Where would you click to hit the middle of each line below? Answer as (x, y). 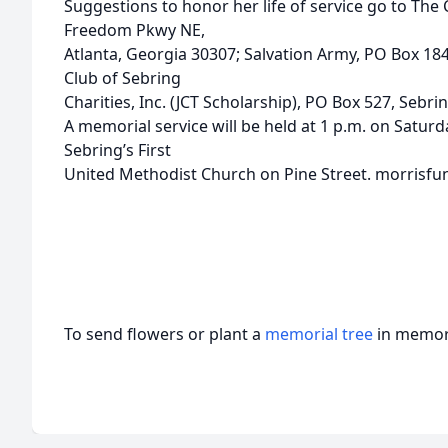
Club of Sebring (122, 78)
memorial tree (319, 334)
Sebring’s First (117, 150)
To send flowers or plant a (164, 334)
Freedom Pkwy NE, (134, 30)
